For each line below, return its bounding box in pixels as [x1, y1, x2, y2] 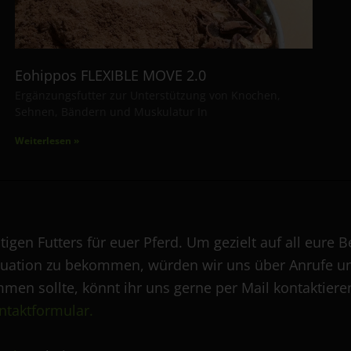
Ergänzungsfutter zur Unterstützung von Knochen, [14, 88, 280, 103]
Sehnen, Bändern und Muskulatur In [14, 104, 208, 120]
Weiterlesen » [14, 134, 79, 148]
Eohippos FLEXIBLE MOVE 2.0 [14, 66, 206, 85]
